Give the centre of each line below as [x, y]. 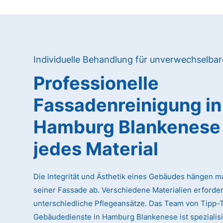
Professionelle [96, 83]
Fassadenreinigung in [128, 105]
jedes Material [96, 149]
